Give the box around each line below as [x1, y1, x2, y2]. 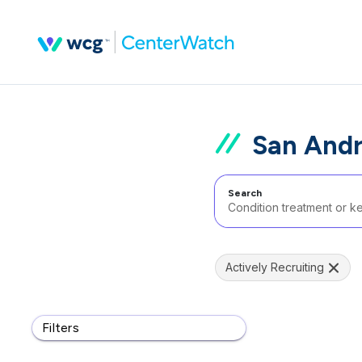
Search [228, 187, 262, 199]
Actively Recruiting [225, 260, 324, 274]
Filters [42, 320, 79, 335]
